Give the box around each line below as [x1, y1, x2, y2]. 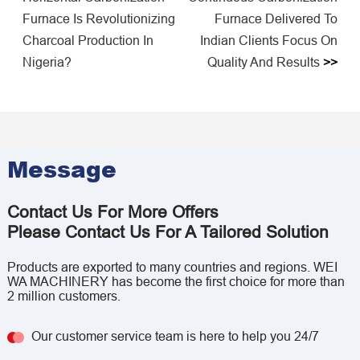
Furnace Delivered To [215, 11, 337, 27]
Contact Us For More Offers [6, 202, 219, 223]
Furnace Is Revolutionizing [22, 11, 175, 27]
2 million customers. [6, 288, 121, 304]
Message [6, 153, 117, 186]
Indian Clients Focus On [200, 33, 337, 48]
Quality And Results [207, 55, 320, 70]
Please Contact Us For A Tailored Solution [6, 223, 329, 243]
